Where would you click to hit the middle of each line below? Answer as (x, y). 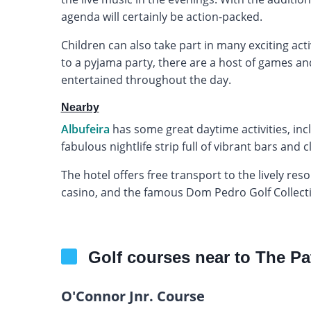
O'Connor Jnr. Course (133, 296)
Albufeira (85, 129)
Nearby (80, 107)
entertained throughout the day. (146, 79)
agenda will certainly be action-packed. (161, 16)
